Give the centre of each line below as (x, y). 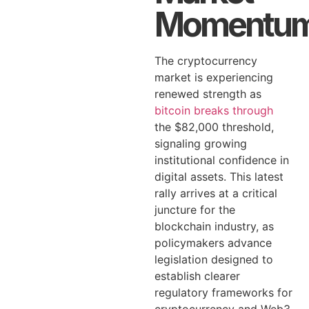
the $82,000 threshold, (214, 127)
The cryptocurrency (206, 61)
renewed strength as (208, 94)
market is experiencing (214, 77)
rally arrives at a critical (216, 193)
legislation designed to (214, 259)
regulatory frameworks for (223, 292)
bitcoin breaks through (214, 110)
